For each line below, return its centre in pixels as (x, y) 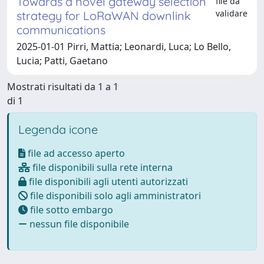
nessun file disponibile (78, 224)
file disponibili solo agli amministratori (114, 195)
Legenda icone (58, 129)
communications (61, 29)
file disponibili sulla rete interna (101, 167)
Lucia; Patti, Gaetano (62, 60)
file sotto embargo (70, 209)
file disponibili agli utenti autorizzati (107, 181)
